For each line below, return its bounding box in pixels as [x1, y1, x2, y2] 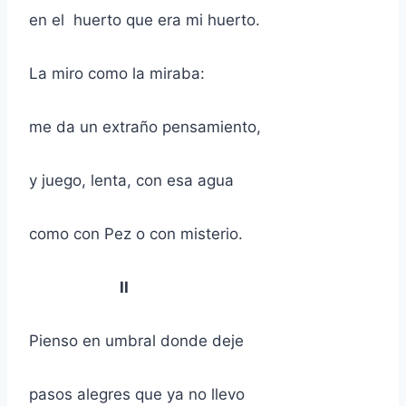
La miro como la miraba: [29, 64, 205, 83]
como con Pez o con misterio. [29, 225, 243, 244]
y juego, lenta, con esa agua [29, 171, 234, 190]
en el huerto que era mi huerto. [29, 11, 260, 30]
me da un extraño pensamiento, [29, 118, 261, 137]
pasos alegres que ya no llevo [29, 385, 245, 404]
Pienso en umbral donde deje [29, 332, 244, 351]
